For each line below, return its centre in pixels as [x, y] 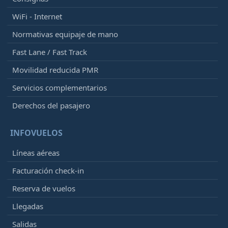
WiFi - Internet [37, 16]
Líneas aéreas [36, 152]
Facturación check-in [48, 170]
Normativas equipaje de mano [65, 34]
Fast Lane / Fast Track [50, 52]
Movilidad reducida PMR [55, 69]
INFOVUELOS [36, 133]
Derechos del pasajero [51, 105]
